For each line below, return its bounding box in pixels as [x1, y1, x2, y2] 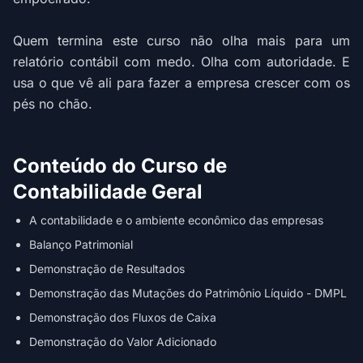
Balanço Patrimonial [29, 237, 133, 251]
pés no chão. [13, 96, 92, 112]
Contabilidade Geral [13, 180, 203, 203]
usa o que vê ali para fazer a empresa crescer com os [13, 75, 350, 91]
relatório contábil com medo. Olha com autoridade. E [13, 53, 350, 70]
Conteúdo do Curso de [13, 154, 227, 177]
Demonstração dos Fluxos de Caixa [29, 310, 216, 324]
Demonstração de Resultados [29, 262, 185, 275]
